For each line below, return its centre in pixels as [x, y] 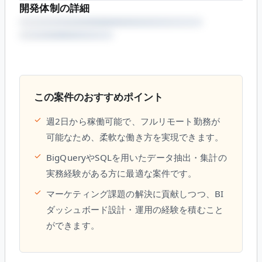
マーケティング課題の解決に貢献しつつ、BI [135, 193]
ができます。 [73, 225]
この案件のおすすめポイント [99, 96]
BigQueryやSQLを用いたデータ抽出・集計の [137, 157]
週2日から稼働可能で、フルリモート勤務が [133, 121]
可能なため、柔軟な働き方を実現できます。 [135, 137]
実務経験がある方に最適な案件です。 [122, 173]
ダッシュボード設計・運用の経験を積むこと [135, 209]
